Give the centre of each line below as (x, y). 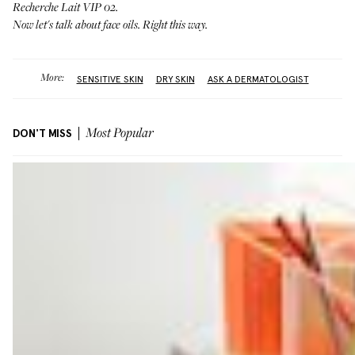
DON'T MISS (42, 134)
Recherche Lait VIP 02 (64, 8)
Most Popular (120, 134)
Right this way (174, 25)
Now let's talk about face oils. (78, 25)
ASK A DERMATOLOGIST (258, 79)
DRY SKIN (175, 79)
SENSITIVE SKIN (110, 79)
